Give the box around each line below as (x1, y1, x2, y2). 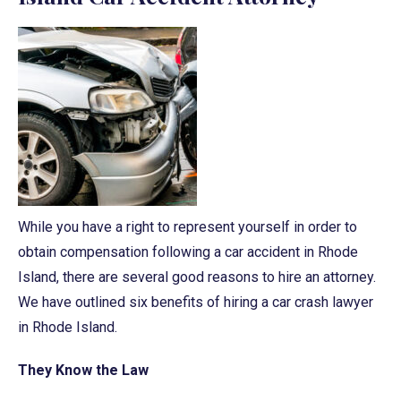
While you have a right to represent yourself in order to (18, 218, 357, 235)
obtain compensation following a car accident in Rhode (18, 243, 358, 260)
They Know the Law (18, 361, 149, 379)
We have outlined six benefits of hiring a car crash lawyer (18, 293, 373, 311)
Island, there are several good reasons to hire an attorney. (18, 268, 376, 286)
